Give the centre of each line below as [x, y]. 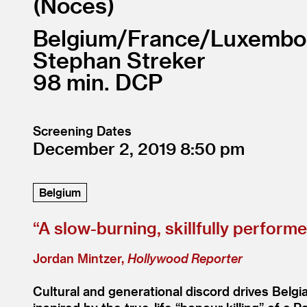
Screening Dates [82, 131]
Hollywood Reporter [185, 258]
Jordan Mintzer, [80, 258]
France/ [169, 38]
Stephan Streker [119, 60]
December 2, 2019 [107, 148]
